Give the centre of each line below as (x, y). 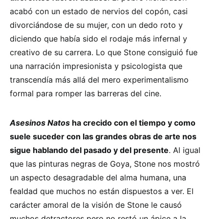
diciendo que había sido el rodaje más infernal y (99, 39)
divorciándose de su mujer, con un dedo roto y (96, 25)
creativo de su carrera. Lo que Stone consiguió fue (104, 53)
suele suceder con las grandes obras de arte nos (103, 137)
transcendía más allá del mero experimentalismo (99, 80)
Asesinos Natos (40, 123)
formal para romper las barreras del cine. (86, 94)
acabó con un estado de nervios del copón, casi (99, 11)
